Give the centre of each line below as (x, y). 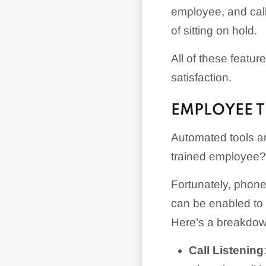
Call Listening (226, 250)
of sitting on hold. (214, 31)
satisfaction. (201, 77)
